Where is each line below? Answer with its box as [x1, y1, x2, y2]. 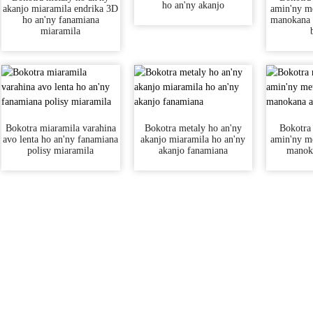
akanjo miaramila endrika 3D [3, 3, 119, 14]
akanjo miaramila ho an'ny [140, 134, 246, 145]
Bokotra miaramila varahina [5, 123, 116, 133]
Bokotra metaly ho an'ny [144, 123, 242, 133]
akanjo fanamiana [158, 145, 228, 156]
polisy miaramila [27, 145, 94, 156]
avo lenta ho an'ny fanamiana [3, 134, 119, 145]
